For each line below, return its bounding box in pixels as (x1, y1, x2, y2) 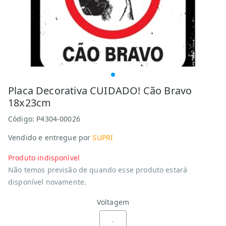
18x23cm (8, 96, 51, 109)
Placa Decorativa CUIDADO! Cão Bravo (8, 84, 192, 97)
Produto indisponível (8, 153, 80, 162)
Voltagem (96, 197, 130, 207)
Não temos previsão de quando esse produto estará (8, 165, 188, 175)
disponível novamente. (8, 177, 87, 187)
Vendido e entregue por (8, 133, 91, 142)
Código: (8, 114, 37, 124)
